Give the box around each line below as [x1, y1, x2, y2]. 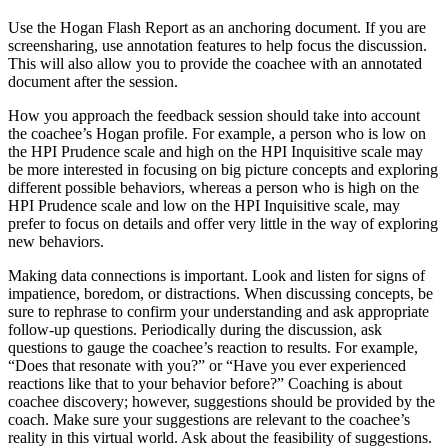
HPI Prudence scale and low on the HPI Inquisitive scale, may [8, 197, 400, 215]
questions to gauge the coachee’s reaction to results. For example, [8, 339, 418, 357]
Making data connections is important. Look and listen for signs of [8, 267, 425, 285]
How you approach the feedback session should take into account [8, 107, 420, 125]
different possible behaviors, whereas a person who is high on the [8, 179, 419, 197]
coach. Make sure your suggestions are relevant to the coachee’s [8, 411, 410, 429]
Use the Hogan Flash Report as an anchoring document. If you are [8, 19, 426, 37]
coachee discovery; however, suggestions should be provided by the [8, 393, 435, 411]
